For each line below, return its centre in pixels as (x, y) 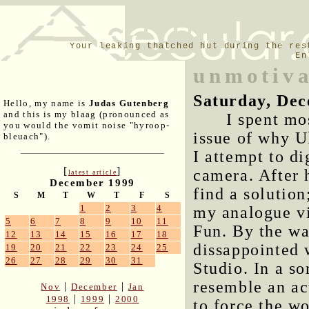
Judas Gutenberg (129, 103)
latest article (92, 172)
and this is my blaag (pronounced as (87, 114)
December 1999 (92, 183)
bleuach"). (27, 137)
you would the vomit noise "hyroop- (87, 126)
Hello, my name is (46, 103)
